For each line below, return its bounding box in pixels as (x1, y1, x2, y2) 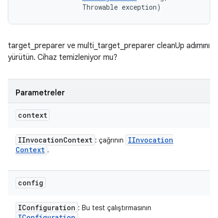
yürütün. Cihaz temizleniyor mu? (8, 53, 117, 62)
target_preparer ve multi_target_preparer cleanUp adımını (8, 41, 210, 51)
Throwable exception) (20, 2, 161, 12)
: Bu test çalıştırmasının (78, 203, 151, 212)
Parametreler (16, 88, 65, 98)
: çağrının (95, 136, 126, 145)
